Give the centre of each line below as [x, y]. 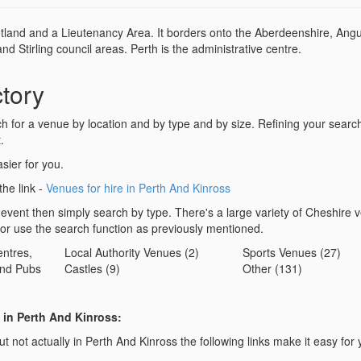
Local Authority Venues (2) [132, 253]
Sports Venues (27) [291, 253]
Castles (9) [93, 269]
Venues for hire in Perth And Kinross [138, 188]
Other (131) [272, 269]
